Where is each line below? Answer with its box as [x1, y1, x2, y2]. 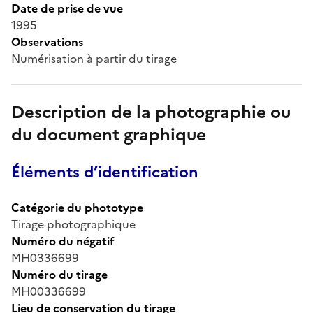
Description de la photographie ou [11, 99, 291, 125]
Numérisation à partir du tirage [11, 50, 177, 67]
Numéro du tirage [11, 265, 108, 283]
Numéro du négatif [11, 232, 115, 249]
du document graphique [11, 122, 206, 147]
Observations [11, 33, 83, 50]
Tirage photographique [11, 215, 136, 233]
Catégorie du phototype [11, 198, 143, 216]
